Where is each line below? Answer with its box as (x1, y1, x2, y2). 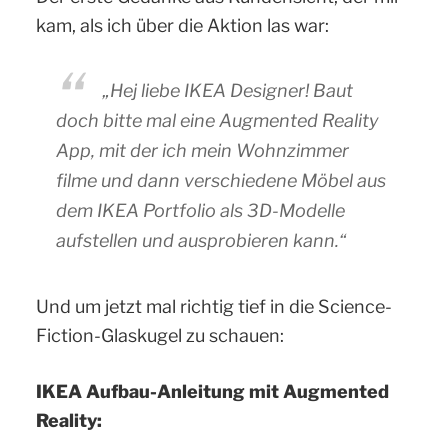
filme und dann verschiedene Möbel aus (56, 169, 386, 191)
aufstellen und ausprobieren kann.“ (56, 229, 346, 251)
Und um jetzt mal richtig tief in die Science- (36, 295, 392, 317)
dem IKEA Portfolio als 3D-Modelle (56, 199, 345, 221)
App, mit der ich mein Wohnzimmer (56, 139, 349, 161)
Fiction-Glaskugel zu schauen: (36, 324, 284, 346)
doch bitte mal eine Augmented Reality (56, 109, 379, 131)
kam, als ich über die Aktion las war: (36, 14, 329, 36)
